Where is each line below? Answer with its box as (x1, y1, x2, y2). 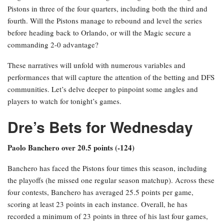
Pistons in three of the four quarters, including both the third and (7, 3, 207, 14)
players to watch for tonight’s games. (7, 96, 121, 106)
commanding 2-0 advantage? (7, 39, 98, 50)
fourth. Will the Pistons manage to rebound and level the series (7, 15, 202, 26)
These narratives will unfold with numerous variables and (7, 60, 185, 70)
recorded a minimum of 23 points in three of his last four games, (7, 211, 208, 221)
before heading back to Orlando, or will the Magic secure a (7, 27, 191, 38)
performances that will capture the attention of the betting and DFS (7, 72, 214, 82)
